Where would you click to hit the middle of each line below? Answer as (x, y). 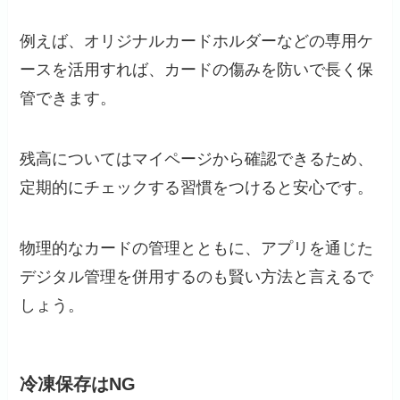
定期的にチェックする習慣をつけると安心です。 (197, 188)
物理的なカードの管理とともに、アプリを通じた (197, 248)
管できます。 (68, 99)
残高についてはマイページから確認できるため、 (197, 159)
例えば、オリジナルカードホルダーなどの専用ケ (197, 42)
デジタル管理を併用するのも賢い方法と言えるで (197, 276)
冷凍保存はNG (78, 384)
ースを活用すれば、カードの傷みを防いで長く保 (197, 70)
